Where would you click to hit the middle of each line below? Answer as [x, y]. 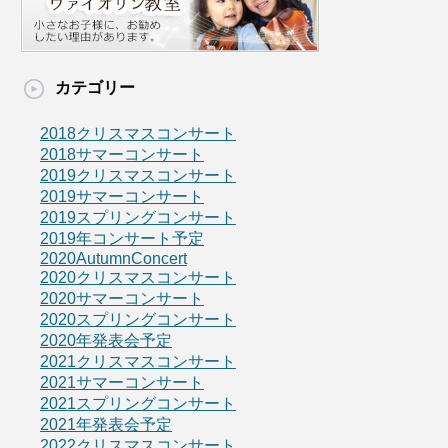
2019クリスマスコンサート [138, 176]
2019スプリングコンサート [138, 218]
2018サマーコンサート [122, 155]
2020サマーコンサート [122, 299]
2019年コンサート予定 [122, 239]
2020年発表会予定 [106, 341]
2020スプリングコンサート [138, 320]
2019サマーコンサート [122, 197]
